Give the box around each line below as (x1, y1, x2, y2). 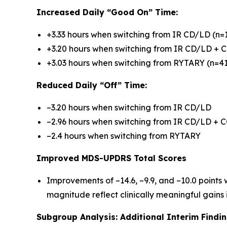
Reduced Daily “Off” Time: (36, 80, 147, 90)
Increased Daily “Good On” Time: (36, 7, 178, 17)
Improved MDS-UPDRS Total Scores (36, 153, 186, 163)
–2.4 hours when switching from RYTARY (47, 131, 201, 141)
